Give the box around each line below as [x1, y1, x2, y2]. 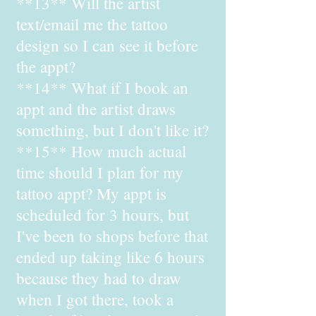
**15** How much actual [16, 140, 186, 162]
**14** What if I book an [16, 77, 188, 98]
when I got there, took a [16, 288, 174, 310]
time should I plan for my [16, 162, 183, 183]
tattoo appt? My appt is [16, 183, 166, 204]
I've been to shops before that [16, 225, 208, 246]
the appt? [16, 56, 75, 77]
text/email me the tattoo [16, 13, 168, 35]
